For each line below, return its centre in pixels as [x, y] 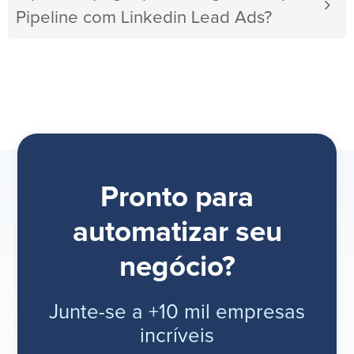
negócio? [177, 268]
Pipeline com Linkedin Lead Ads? [144, 18]
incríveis [177, 337]
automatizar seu [177, 233]
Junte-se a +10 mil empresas [177, 313]
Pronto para [177, 198]
